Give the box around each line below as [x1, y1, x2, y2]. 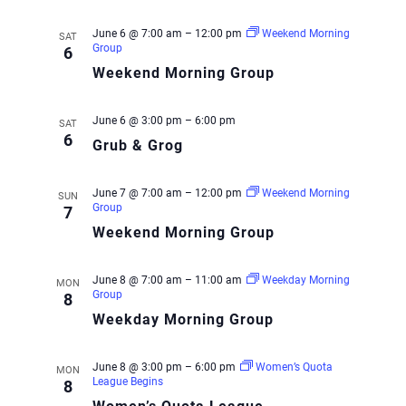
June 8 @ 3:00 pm [92, 361, 182, 373]
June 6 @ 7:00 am [92, 27, 182, 40]
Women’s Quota [255, 361, 333, 373]
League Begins [92, 375, 163, 388]
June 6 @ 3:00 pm [92, 114, 182, 127]
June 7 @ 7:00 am [92, 187, 182, 199]
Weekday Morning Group [92, 311, 274, 328]
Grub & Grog [92, 137, 183, 154]
